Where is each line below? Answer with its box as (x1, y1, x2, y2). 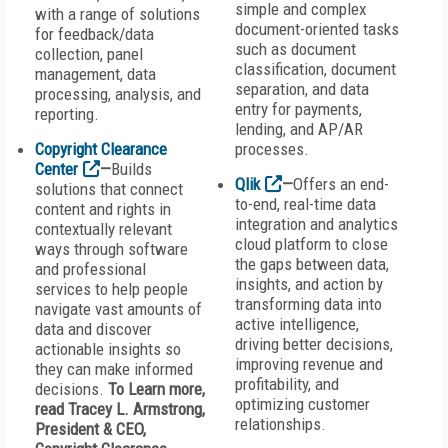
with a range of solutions (35, 4, 200, 24)
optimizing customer (235, 394, 370, 414)
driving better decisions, (235, 334, 393, 354)
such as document (235, 39, 356, 59)
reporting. (35, 104, 99, 124)
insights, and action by (235, 274, 383, 294)
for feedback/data (35, 24, 154, 44)
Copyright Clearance (35, 139, 167, 159)
